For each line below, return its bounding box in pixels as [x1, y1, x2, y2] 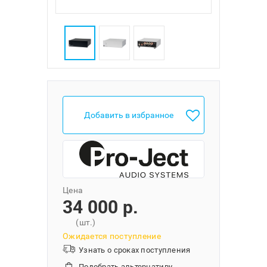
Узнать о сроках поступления [79, 246, 191, 254]
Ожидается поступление [63, 231, 161, 241]
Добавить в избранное [84, 110, 173, 120]
